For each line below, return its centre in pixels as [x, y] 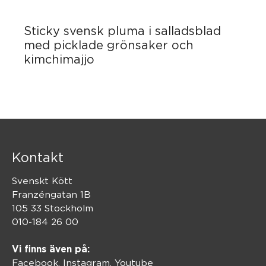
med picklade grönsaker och [109, 45]
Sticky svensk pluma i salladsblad [122, 31]
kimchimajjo [59, 59]
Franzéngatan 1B [51, 194]
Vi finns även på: [51, 249]
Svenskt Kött [42, 180]
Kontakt [38, 157]
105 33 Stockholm [53, 208]
